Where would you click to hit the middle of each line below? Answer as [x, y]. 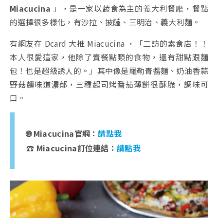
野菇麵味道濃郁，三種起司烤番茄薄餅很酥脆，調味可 [109, 84]
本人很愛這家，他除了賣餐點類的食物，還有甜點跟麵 [109, 57]
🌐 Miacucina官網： [62, 134]
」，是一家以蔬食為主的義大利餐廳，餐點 [129, 9]
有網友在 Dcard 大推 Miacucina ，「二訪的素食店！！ [109, 44]
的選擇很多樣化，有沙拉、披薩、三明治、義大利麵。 [105, 22]
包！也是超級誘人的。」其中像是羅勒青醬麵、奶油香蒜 [109, 71]
